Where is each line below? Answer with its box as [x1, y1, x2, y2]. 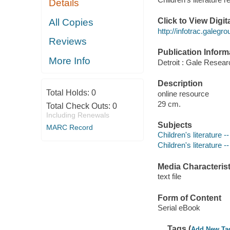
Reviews [49, 36, 87, 47]
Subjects [157, 120, 192, 129]
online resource [157, 89, 209, 98]
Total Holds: [46, 88, 91, 98]
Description [157, 79, 203, 88]
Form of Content [157, 193, 221, 202]
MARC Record [46, 123, 93, 132]
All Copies [49, 16, 94, 28]
